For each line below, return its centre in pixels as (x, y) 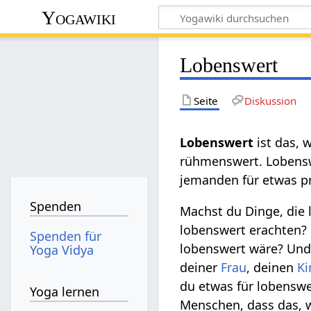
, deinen (272, 267)
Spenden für (66, 236)
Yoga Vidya (62, 250)
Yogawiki (79, 17)
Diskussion (270, 100)
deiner (201, 267)
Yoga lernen (65, 292)
